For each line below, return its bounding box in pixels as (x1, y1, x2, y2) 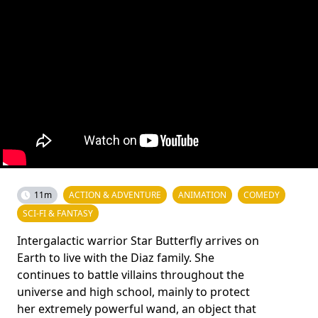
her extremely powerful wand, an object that (17, 301, 256, 317)
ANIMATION (178, 189, 226, 201)
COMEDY (243, 189, 280, 201)
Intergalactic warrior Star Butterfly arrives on (17, 233, 259, 248)
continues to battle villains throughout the (17, 267, 244, 283)
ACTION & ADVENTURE (69, 189, 161, 201)
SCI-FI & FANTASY (23, 207, 93, 219)
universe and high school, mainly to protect (17, 284, 250, 300)
